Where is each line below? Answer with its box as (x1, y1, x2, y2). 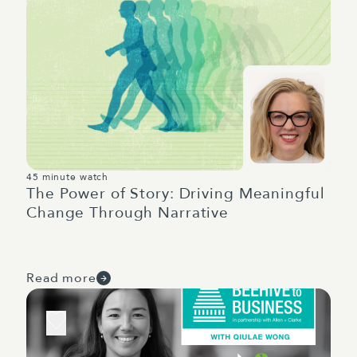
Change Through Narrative (26, 202, 229, 223)
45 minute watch (26, 171, 109, 183)
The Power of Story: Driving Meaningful (26, 183, 325, 204)
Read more (26, 269, 96, 287)
